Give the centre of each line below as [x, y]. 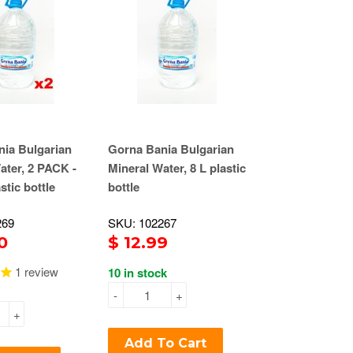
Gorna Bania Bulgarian [171, 149]
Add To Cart [165, 343]
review [40, 271]
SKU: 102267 [142, 223]
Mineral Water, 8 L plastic [176, 168]
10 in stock [137, 273]
